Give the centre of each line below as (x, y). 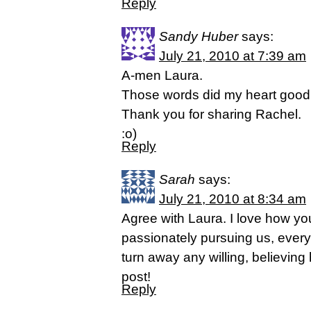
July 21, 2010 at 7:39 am (233, 56)
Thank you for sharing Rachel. (211, 114)
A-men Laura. (162, 75)
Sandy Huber (199, 36)
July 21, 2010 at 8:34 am (233, 199)
